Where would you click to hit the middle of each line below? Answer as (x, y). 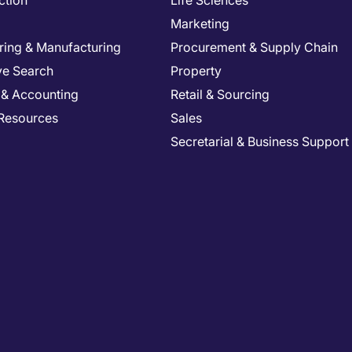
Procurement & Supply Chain (254, 47)
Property (196, 71)
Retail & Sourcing (220, 94)
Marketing (200, 24)
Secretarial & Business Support (260, 141)
